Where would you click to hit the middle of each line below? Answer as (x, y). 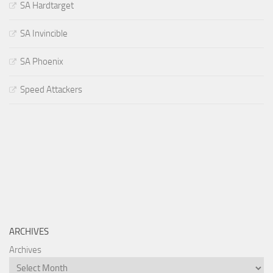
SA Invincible (44, 34)
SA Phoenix (42, 62)
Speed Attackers (51, 90)
